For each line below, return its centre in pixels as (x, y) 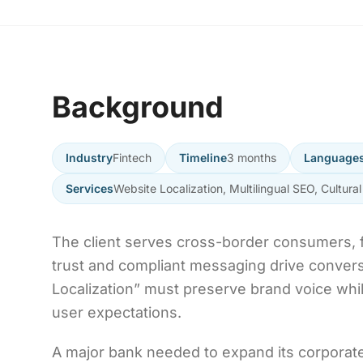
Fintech (132, 158)
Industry (89, 158)
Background (138, 107)
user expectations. (117, 312)
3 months (252, 158)
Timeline (203, 158)
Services (90, 188)
